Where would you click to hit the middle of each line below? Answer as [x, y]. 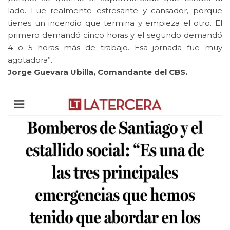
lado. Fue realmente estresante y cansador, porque [115, 11]
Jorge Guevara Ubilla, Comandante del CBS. [98, 72]
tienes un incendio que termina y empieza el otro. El [115, 23]
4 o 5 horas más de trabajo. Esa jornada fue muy [115, 48]
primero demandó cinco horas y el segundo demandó [115, 35]
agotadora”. [30, 60]
